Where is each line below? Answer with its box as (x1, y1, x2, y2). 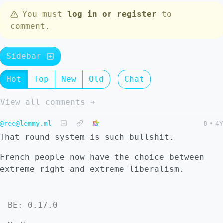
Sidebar (6, 51, 46, 61)
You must (22, 9, 67, 19)
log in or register (67, 9, 157, 19)
